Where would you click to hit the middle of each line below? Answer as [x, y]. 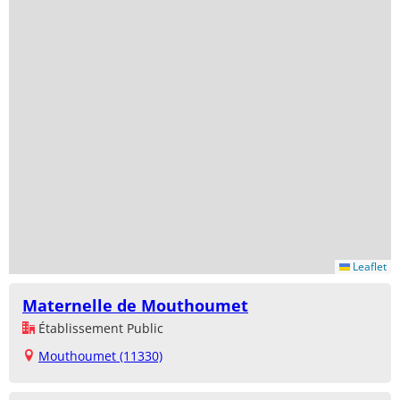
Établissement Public [99, 328]
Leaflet [368, 266]
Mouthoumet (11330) [100, 355]
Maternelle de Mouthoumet [135, 305]
